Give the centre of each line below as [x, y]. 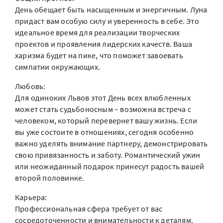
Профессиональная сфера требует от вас [89, 209]
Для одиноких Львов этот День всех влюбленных [103, 98]
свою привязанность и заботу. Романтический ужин [108, 155]
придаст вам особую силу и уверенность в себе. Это [107, 21]
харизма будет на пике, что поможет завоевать [99, 55]
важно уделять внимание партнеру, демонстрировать [111, 143]
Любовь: [30, 86]
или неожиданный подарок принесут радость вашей [110, 166]
